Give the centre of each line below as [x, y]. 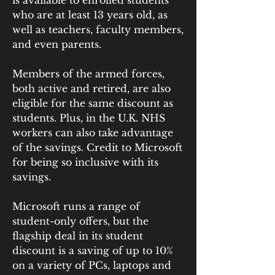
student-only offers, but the [80, 221]
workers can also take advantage [93, 133]
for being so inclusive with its [85, 162]
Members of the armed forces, [88, 74]
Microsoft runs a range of [76, 206]
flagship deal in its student [78, 236]
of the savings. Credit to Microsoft [97, 147]
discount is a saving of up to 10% [93, 250]
